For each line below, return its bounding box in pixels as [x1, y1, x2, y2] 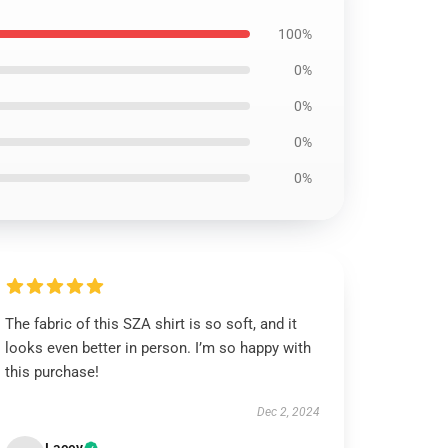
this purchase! [5, 363, 100, 381]
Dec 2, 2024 [256, 405, 320, 419]
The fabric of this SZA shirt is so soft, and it [5, 315, 298, 333]
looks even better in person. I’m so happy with [5, 339, 312, 357]
